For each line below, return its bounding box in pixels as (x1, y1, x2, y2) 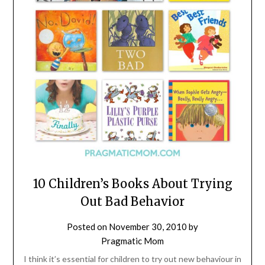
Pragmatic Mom (101, 235, 164, 247)
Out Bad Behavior (80, 194, 185, 209)
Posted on (67, 221, 109, 232)
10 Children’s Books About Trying (33, 176, 232, 192)
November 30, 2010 (109, 221, 187, 232)
